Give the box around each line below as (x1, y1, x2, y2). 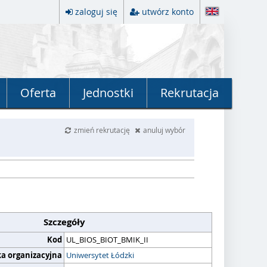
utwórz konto (142, 6, 194, 17)
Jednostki (83, 85, 133, 101)
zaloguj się (75, 6, 117, 17)
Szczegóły (43, 216, 85, 228)
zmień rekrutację (74, 125, 132, 135)
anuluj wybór (143, 125, 186, 135)
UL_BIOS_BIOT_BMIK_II (66, 234, 148, 245)
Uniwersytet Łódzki (66, 250, 134, 260)
